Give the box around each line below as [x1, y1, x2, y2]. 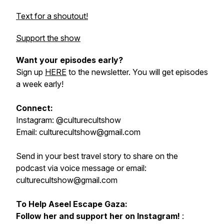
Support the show [16, 33, 80, 43]
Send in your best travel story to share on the [16, 151, 178, 161]
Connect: [16, 103, 53, 113]
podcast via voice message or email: [16, 163, 146, 173]
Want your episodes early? [16, 55, 123, 65]
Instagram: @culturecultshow [16, 115, 121, 125]
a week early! [16, 79, 63, 89]
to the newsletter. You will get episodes [66, 67, 208, 77]
